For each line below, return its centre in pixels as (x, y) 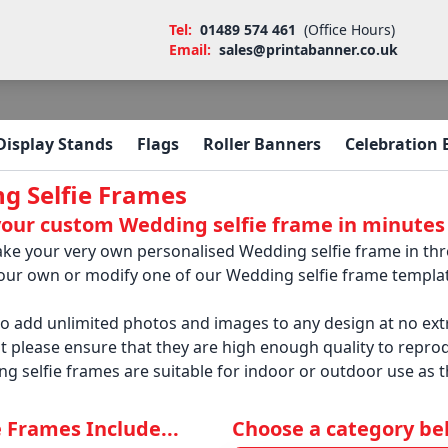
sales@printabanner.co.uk (308, 49)
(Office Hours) (347, 29)
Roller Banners (262, 144)
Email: (192, 49)
